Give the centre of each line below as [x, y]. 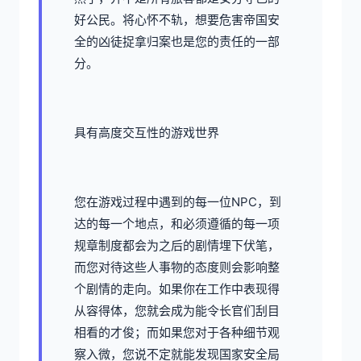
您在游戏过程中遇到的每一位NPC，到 [178, 201]
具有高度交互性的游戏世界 [147, 132]
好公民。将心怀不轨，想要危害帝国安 [177, 19]
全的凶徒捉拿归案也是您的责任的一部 [177, 41]
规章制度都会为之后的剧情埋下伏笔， [177, 245]
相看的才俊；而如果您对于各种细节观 [177, 332]
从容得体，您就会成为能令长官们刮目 [177, 310]
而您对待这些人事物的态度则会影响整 [177, 267]
